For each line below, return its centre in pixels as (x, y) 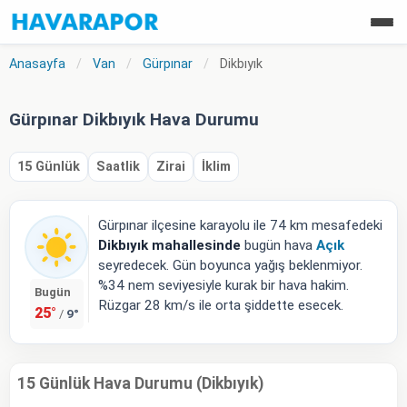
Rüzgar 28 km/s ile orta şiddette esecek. (221, 305)
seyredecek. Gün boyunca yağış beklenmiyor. (230, 265)
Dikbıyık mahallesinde (169, 245)
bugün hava (278, 245)
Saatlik (118, 167)
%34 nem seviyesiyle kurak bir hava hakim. (223, 285)
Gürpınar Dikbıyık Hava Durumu (134, 119)
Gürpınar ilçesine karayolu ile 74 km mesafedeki (240, 225)
